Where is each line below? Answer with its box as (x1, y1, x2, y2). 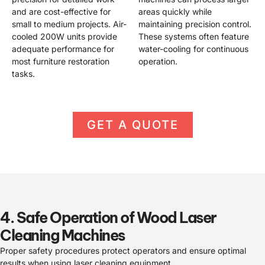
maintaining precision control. (138, 18, 251, 29)
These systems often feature (138, 31, 249, 41)
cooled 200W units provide (12, 31, 117, 41)
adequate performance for (12, 43, 114, 54)
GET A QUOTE (86, 118, 179, 132)
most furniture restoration (12, 56, 109, 66)
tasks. (12, 68, 35, 79)
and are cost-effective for (12, 6, 111, 17)
